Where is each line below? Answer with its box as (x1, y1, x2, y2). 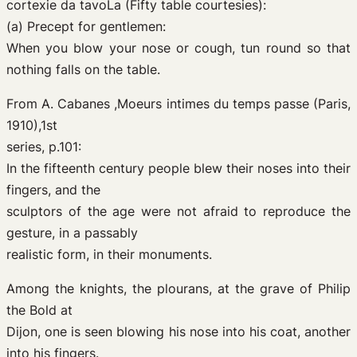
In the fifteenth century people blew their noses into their (6, 160, 351, 176)
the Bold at (6, 302, 73, 318)
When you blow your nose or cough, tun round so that (6, 40, 351, 56)
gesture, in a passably (6, 225, 138, 241)
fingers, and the (6, 182, 100, 198)
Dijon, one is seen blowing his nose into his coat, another (6, 324, 351, 339)
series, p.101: (6, 139, 81, 155)
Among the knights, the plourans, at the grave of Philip (6, 280, 351, 296)
